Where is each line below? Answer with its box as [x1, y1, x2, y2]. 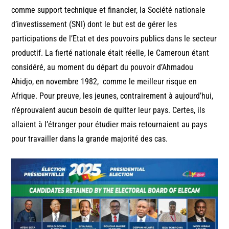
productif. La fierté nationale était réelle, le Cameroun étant [11, 48, 210, 58]
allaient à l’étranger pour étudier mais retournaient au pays [11, 119, 208, 129]
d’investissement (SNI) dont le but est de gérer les [11, 19, 177, 29]
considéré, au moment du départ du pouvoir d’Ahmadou [11, 62, 194, 72]
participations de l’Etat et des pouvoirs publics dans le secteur [11, 33, 217, 43]
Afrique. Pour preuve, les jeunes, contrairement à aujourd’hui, [11, 90, 214, 101]
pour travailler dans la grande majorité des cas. [11, 133, 168, 144]
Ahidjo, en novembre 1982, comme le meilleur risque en [11, 76, 197, 86]
